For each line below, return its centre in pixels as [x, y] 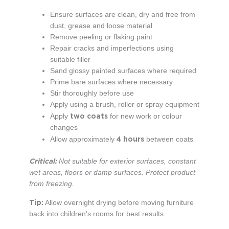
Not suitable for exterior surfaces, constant [126, 162]
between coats [168, 139]
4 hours [130, 139]
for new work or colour [145, 116]
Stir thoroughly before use [92, 93]
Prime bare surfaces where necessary [111, 82]
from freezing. [51, 184]
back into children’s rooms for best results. [97, 214]
